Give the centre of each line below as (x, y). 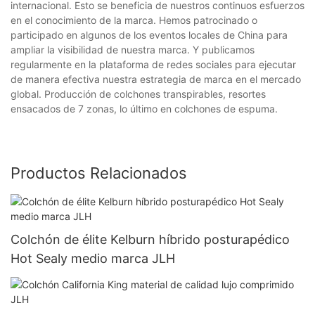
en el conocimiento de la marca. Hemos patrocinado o (134, 20)
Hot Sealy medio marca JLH (93, 258)
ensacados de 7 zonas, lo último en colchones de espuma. (144, 108)
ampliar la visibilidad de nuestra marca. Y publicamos (133, 49)
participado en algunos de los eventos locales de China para (149, 34)
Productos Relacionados (99, 173)
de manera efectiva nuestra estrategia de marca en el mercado (156, 79)
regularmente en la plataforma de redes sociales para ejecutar (153, 64)
